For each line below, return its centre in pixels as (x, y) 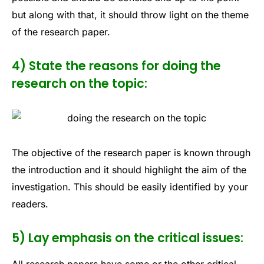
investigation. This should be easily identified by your (130, 187)
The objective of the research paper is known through (131, 153)
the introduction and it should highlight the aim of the (129, 170)
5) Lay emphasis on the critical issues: (128, 238)
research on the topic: (80, 83)
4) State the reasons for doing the (116, 65)
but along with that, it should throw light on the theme (130, 14)
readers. (30, 204)
